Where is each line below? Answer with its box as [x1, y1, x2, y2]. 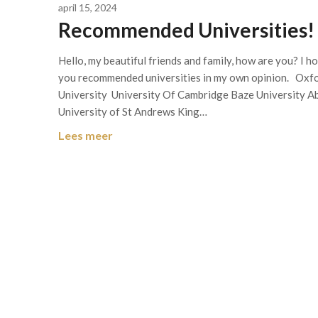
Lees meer [58, 128, 113, 142]
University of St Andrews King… [58, 105, 207, 118]
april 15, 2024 [58, 1, 117, 13]
